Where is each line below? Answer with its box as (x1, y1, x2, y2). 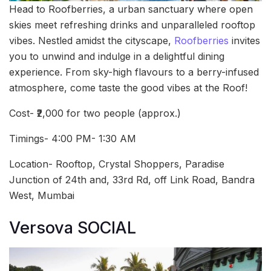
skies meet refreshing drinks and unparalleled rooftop (9, 19, 255, 31)
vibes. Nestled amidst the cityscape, (9, 34, 174, 47)
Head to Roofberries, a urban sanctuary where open (9, 3, 253, 16)
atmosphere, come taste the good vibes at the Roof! (9, 82, 247, 94)
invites (229, 34, 260, 47)
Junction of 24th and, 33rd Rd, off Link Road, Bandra (9, 174, 255, 186)
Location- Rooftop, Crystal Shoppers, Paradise (9, 158, 224, 171)
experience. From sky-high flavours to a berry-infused (9, 66, 259, 79)
